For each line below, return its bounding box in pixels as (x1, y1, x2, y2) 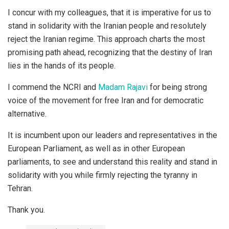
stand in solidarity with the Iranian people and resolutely (8, 20, 207, 31)
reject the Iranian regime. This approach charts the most (8, 34, 205, 44)
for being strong (148, 82, 207, 92)
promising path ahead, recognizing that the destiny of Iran (8, 47, 212, 57)
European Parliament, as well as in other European (8, 143, 185, 153)
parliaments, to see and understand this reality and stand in (8, 156, 217, 167)
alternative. (8, 108, 47, 119)
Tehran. (8, 183, 33, 193)
